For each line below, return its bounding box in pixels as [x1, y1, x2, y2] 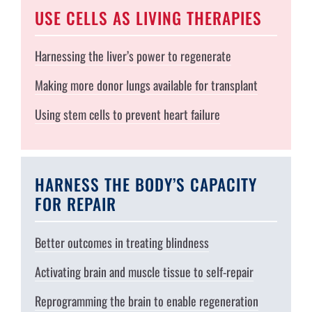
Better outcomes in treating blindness [34, 233, 209, 251]
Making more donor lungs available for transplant [34, 76, 258, 95]
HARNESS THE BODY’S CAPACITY [34, 172, 257, 197]
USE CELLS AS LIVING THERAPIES [34, 5, 262, 30]
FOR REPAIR [34, 192, 116, 217]
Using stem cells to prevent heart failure [34, 105, 220, 124]
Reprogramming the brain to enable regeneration [34, 291, 258, 310]
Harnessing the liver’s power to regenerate [34, 47, 231, 65]
